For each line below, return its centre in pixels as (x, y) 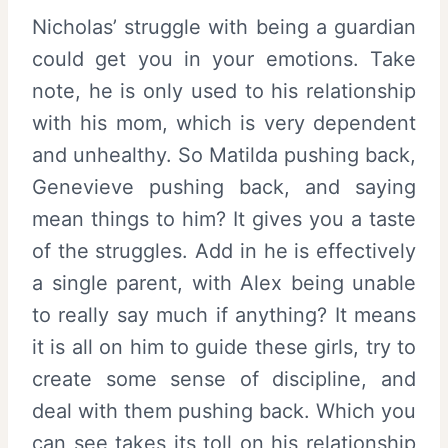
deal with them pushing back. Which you (224, 410)
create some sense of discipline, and (224, 378)
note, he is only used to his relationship (224, 90)
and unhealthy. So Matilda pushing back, (224, 154)
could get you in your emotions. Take (224, 58)
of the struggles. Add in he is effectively (224, 250)
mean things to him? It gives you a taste (224, 218)
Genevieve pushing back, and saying (224, 186)
